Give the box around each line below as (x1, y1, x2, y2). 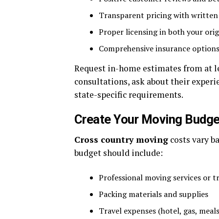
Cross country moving (74, 134, 168, 146)
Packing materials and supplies (99, 189, 208, 200)
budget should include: (74, 147, 163, 159)
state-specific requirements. (74, 89, 183, 101)
